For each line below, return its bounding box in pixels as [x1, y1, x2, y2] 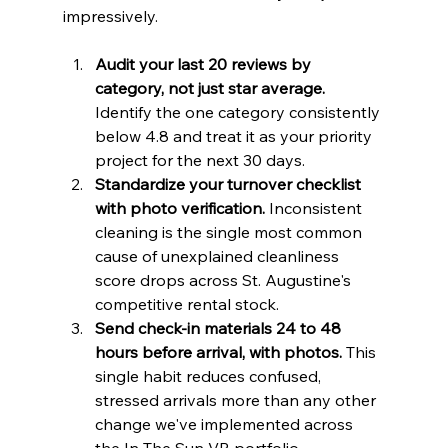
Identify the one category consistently [94, 102, 384, 123]
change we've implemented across [94, 414, 357, 435]
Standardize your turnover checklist [94, 174, 365, 195]
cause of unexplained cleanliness [94, 246, 343, 267]
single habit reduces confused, [94, 366, 325, 387]
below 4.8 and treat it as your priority [94, 126, 376, 147]
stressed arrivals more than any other [94, 390, 380, 411]
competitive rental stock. [94, 294, 279, 315]
